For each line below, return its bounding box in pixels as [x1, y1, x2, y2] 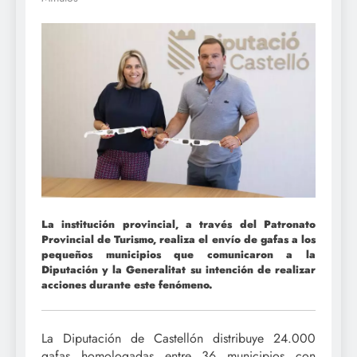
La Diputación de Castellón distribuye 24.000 [41, 329, 316, 348]
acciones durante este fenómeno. [41, 277, 212, 292]
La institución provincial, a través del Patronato [41, 216, 316, 232]
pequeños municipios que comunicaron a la [41, 246, 316, 262]
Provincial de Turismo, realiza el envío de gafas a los [41, 231, 316, 247]
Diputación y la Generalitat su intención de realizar [41, 261, 316, 277]
